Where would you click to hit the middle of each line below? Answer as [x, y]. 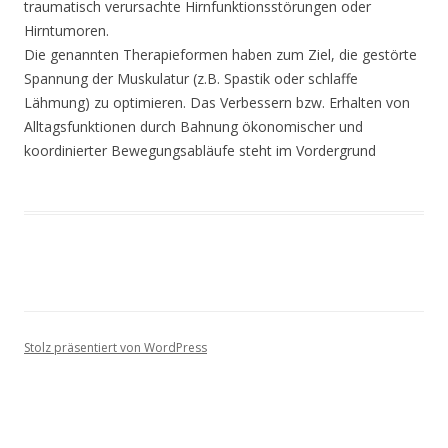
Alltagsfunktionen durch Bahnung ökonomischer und [193, 127]
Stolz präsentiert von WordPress [115, 348]
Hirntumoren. [66, 31]
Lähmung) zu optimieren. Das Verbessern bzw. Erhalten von [217, 103]
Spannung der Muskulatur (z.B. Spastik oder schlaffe [191, 79]
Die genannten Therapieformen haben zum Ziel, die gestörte [220, 55]
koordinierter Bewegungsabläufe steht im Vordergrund [200, 151]
